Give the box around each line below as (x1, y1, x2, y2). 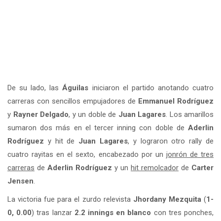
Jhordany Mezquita (133, 194, 201, 204)
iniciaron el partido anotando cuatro (88, 83, 214, 92)
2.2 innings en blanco (74, 208, 151, 217)
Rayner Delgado (13, 110, 69, 119)
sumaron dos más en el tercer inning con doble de (7, 123, 188, 132)
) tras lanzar (32, 208, 74, 217)
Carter (191, 163, 214, 172)
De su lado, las (7, 83, 63, 92)
